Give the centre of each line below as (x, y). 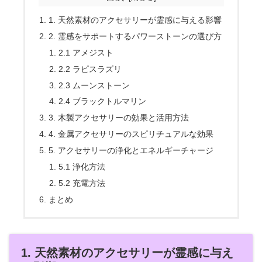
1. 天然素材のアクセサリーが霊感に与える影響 (135, 20)
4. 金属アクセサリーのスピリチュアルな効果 (131, 134)
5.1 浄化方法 (82, 166)
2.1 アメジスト (86, 52)
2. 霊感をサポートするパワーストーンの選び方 (135, 36)
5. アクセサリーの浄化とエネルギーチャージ (131, 151)
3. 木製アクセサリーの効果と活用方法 (118, 118)
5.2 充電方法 (82, 183)
